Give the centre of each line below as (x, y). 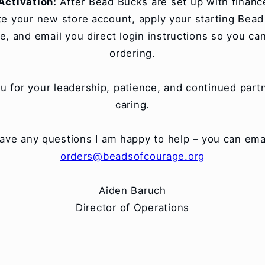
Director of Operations (132, 208)
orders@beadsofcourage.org (132, 156)
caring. (132, 105)
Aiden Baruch (132, 190)
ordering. (132, 53)
